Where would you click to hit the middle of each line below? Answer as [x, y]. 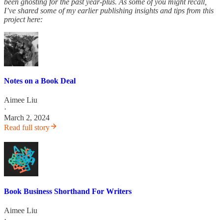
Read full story [27, 128]
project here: [23, 19]
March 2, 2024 [27, 118]
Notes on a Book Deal [40, 81]
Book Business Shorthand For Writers [68, 191]
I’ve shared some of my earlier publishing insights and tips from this [109, 10]
